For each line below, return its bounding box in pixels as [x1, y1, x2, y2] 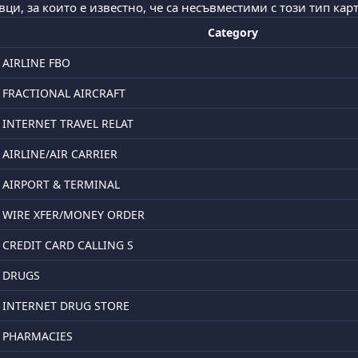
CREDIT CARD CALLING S [2, 237, 133, 253]
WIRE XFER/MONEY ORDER [2, 207, 145, 222]
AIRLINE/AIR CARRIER [2, 146, 117, 161]
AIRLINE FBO [2, 55, 70, 70]
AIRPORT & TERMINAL [2, 177, 120, 192]
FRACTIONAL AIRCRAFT [2, 86, 125, 101]
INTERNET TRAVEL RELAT [2, 116, 133, 131]
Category [207, 25, 258, 40]
